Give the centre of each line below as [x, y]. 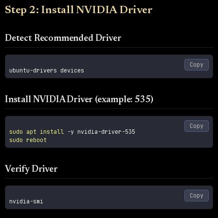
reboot [37, 140]
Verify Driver [31, 169]
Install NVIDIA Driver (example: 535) [79, 100]
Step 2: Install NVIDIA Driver [79, 10]
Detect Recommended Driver [63, 38]
